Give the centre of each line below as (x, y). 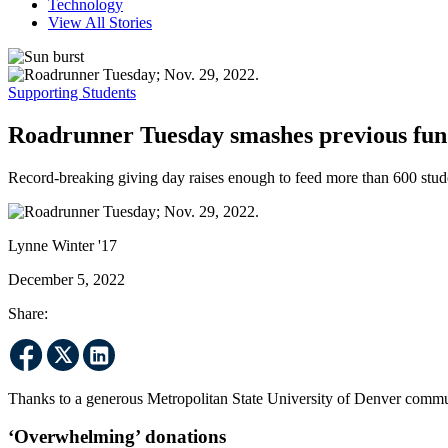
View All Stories (100, 22)
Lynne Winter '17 (62, 245)
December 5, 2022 (66, 279)
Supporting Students (72, 92)
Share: (28, 313)
